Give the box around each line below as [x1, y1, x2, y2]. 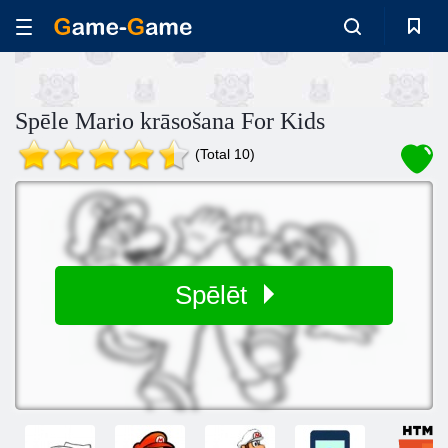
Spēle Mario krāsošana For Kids [15, 108, 325, 134]
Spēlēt [174, 280, 254, 310]
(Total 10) [195, 146, 255, 162]
